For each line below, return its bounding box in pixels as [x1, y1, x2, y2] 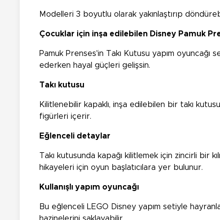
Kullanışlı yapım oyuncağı [39, 183, 139, 192]
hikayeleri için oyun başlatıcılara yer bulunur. [39, 164, 203, 172]
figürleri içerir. [39, 112, 91, 121]
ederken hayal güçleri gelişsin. [39, 61, 150, 70]
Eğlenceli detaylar [39, 132, 110, 140]
